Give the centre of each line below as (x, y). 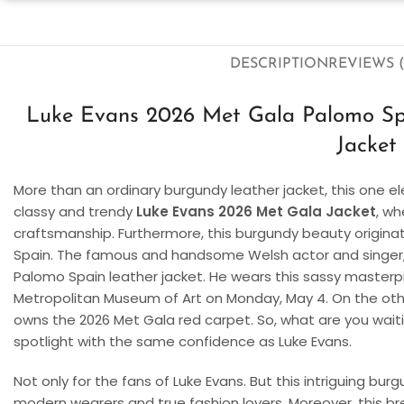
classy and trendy (73, 211)
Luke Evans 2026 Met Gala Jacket (254, 211)
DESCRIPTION (280, 64)
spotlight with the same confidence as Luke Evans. (183, 341)
